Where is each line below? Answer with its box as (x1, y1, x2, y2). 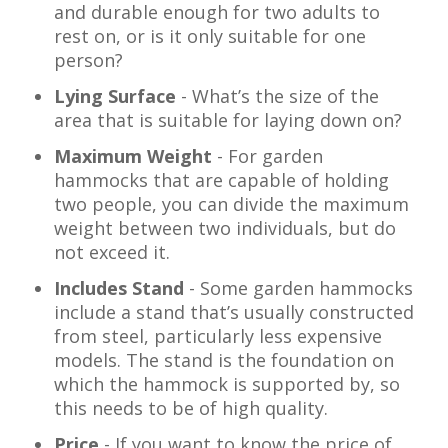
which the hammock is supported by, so (54, 372, 400, 396)
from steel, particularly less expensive (54, 324, 382, 348)
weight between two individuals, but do (54, 216, 396, 240)
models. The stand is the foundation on (54, 348, 394, 372)
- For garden (212, 144, 323, 168)
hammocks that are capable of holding (54, 168, 389, 192)
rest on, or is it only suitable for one (54, 24, 366, 48)
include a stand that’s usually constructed (54, 300, 414, 324)
